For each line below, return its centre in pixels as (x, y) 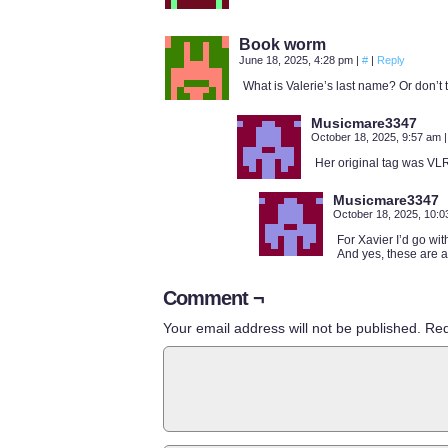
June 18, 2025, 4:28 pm (297, 60)
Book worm (282, 44)
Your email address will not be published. (292, 328)
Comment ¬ (213, 298)
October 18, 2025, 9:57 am (377, 137)
